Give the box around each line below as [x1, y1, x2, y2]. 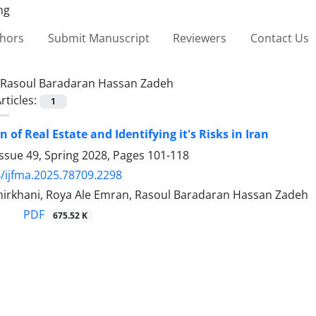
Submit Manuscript [47, 30, 150, 46]
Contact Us [250, 30, 309, 46]
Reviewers [173, 30, 227, 46]
